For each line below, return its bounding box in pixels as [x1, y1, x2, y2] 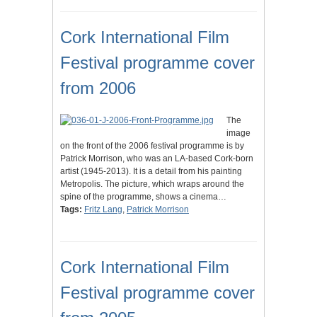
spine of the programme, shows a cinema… [60, 192, 226, 202]
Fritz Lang [84, 204, 122, 215]
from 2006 [60, 79, 136, 98]
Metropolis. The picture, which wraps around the [60, 179, 244, 190]
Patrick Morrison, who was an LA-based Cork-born [60, 154, 253, 164]
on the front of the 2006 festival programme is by [60, 141, 244, 151]
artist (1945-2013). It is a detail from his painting [60, 166, 242, 177]
